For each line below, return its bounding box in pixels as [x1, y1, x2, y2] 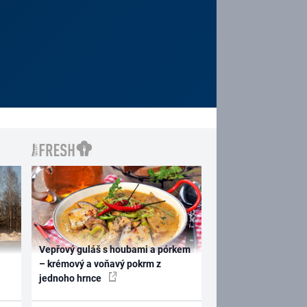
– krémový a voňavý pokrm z [39, 258, 162, 269]
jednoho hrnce [39, 272, 104, 284]
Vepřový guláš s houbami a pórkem [39, 243, 191, 255]
